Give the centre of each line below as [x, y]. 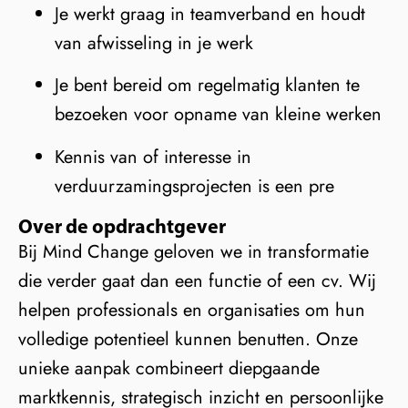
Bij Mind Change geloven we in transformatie [194, 252]
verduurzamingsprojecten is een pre [194, 186]
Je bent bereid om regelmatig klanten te [207, 86]
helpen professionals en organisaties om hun [192, 311]
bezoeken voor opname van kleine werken [218, 115]
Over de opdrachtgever [122, 226]
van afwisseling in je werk [154, 43]
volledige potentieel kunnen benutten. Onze [188, 340]
